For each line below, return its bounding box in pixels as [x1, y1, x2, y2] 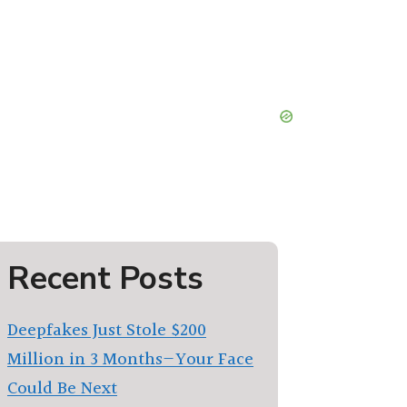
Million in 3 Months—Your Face [7, 346, 253, 373]
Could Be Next [7, 375, 117, 402]
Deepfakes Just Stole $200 [7, 317, 206, 344]
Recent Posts [7, 257, 203, 300]
